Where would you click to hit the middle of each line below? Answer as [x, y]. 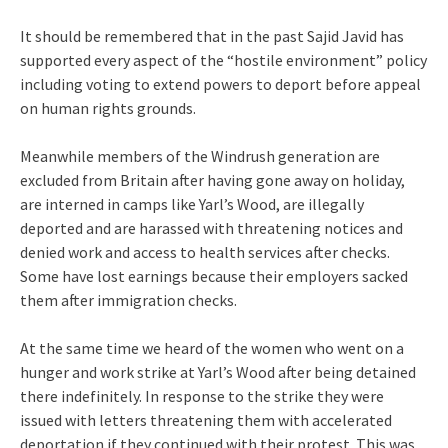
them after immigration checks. [128, 299]
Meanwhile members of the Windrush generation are [200, 155]
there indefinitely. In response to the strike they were [202, 395]
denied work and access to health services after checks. [205, 251]
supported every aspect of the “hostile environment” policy [223, 59]
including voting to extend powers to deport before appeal [220, 83]
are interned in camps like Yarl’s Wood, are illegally [192, 203]
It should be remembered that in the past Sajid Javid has [212, 35]
